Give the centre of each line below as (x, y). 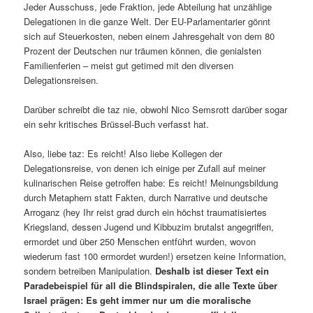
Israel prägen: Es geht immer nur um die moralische (138, 300)
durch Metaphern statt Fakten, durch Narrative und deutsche (146, 198)
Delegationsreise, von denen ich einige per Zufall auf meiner (145, 168)
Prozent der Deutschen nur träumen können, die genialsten (143, 50)
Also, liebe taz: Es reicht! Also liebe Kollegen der (123, 154)
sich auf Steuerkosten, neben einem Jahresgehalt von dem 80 (150, 36)
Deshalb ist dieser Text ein (212, 271)
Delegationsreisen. (61, 80)
